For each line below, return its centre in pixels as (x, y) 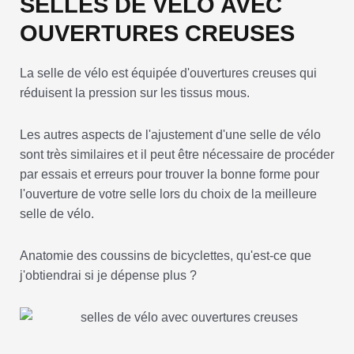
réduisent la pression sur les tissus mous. (135, 93)
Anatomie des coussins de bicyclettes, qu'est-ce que (166, 256)
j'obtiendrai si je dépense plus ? (108, 276)
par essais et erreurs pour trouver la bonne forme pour (169, 175)
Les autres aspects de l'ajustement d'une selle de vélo (170, 135)
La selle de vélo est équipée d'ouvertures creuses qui (168, 73)
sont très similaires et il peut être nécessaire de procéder (177, 155)
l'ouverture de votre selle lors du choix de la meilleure (168, 194)
